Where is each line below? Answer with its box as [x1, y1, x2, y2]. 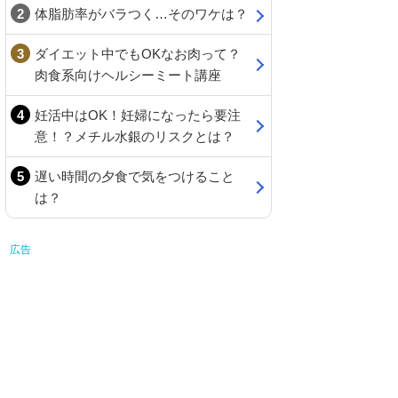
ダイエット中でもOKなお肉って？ [35, 46, 241, 61]
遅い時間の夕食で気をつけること [35, 169, 235, 184]
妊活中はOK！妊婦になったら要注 [35, 107, 241, 123]
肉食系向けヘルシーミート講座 [35, 68, 221, 83]
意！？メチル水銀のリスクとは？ [35, 129, 235, 144]
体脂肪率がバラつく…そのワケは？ [35, 6, 248, 21]
